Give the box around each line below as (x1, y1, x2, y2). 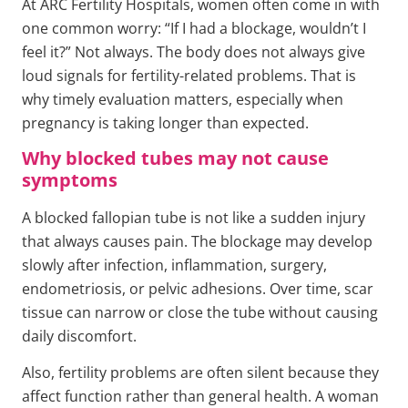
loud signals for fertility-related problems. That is (22, 65, 356, 86)
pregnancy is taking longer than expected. (22, 112, 309, 133)
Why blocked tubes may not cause (22, 145, 329, 170)
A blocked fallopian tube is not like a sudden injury (22, 207, 365, 228)
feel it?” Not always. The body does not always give (22, 41, 365, 62)
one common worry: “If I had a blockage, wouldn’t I (22, 17, 366, 38)
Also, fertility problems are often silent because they (22, 362, 379, 383)
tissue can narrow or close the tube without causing (22, 301, 378, 322)
